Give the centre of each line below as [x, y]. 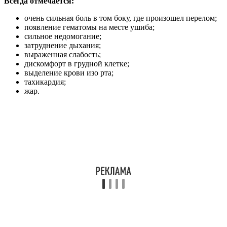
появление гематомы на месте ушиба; [89, 27]
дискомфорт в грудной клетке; [77, 64]
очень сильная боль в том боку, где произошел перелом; [121, 18]
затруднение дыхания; [63, 46]
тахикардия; [45, 82]
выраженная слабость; [63, 55]
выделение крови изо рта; [69, 73]
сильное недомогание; [63, 36]
